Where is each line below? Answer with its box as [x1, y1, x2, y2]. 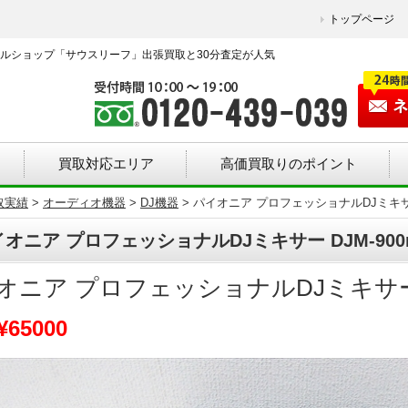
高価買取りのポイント [220, 156, 357, 171]
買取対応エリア [58, 156, 154, 171]
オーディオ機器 [43, 196, 126, 209]
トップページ [329, 13, 394, 25]
